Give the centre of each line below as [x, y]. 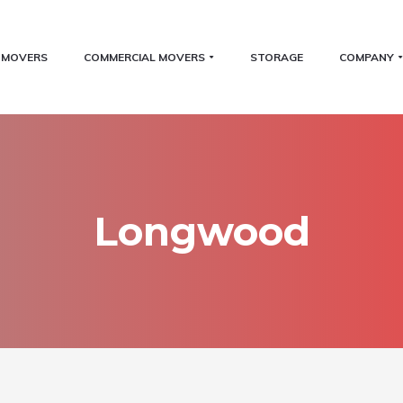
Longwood [201, 231]
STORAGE [276, 57]
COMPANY [366, 57]
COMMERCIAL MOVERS [144, 57]
